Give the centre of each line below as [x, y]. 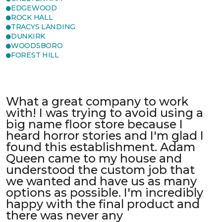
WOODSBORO [37, 46]
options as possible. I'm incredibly [105, 193]
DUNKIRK [28, 36]
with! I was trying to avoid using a [105, 113]
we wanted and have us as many [101, 181]
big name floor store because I [94, 124]
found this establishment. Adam [101, 147]
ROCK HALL [32, 18]
